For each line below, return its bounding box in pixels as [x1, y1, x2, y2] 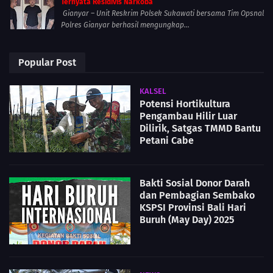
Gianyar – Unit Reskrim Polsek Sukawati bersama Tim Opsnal [61, 9, 264, 18]
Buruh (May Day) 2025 [140, 214, 234, 226]
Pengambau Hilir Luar [140, 110, 237, 122]
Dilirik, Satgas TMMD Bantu [140, 122, 261, 135]
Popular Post [18, 57, 76, 69]
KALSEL [140, 87, 166, 96]
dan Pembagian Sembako [140, 190, 255, 202]
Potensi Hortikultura [140, 98, 230, 110]
